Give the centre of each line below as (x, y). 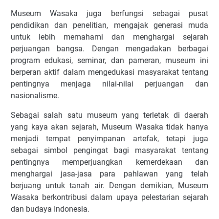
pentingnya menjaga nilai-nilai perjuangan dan (109, 84)
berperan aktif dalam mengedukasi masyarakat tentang (109, 72)
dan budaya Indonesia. (50, 209)
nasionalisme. (35, 96)
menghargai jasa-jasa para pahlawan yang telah (109, 174)
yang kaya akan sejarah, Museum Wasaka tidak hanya (109, 127)
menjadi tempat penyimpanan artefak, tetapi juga (109, 139)
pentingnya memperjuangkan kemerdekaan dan (109, 162)
